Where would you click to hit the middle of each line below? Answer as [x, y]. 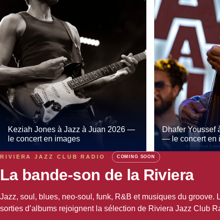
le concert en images [44, 138]
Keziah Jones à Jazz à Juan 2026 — [71, 129]
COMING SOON [136, 157]
